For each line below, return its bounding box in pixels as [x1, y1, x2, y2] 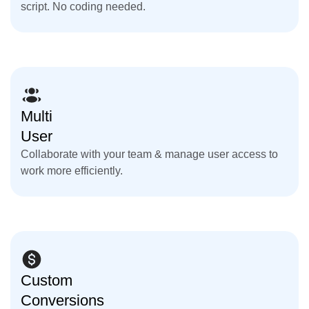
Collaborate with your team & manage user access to [21, 148, 278, 160]
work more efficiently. [21, 164, 123, 177]
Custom [21, 271, 72, 289]
